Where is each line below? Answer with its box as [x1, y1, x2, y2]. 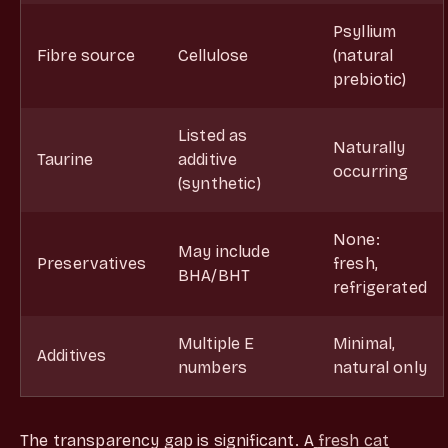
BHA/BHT [178, 265, 251, 285]
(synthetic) [178, 173, 261, 193]
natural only [333, 357, 427, 377]
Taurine [37, 149, 94, 169]
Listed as [178, 125, 248, 145]
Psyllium [333, 21, 397, 41]
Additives [37, 345, 107, 365]
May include [178, 241, 270, 261]
